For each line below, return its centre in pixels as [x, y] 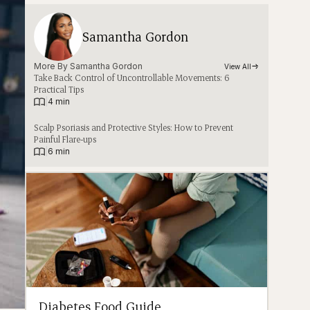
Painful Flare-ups [65, 139]
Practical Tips [59, 90]
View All [238, 67]
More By [52, 66]
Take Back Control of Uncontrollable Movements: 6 [132, 78]
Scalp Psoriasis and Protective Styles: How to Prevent [134, 128]
